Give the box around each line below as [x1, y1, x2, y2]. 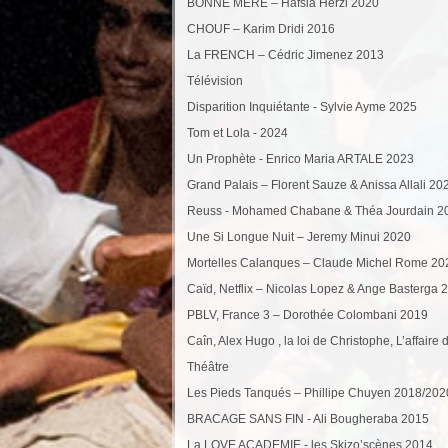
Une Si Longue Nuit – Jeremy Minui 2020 [187, 229, 411, 244]
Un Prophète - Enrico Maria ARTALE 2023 [187, 151, 414, 166]
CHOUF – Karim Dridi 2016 [187, 21, 335, 36]
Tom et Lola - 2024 [187, 125, 288, 140]
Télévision [187, 73, 243, 88]
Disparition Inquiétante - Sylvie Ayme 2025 [187, 99, 417, 114]
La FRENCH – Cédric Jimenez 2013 [187, 47, 384, 62]
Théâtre [187, 359, 229, 374]
